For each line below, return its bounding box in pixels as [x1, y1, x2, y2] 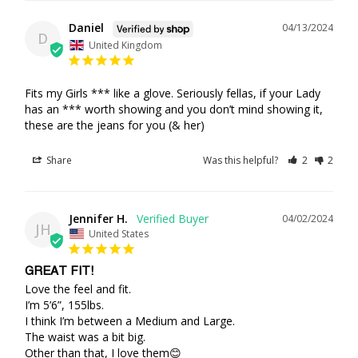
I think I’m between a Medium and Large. [25, 312, 235, 328]
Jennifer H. [69, 210, 128, 226]
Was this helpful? [203, 153, 281, 167]
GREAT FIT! [25, 265, 93, 277]
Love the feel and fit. [25, 280, 131, 296]
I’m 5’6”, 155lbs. [25, 296, 107, 312]
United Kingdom [89, 38, 162, 52]
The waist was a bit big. [25, 328, 145, 344]
